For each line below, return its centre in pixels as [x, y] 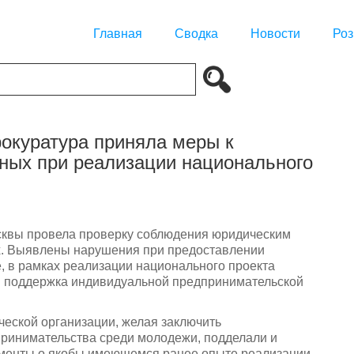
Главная [118, 34]
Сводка [196, 34]
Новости [275, 34]
